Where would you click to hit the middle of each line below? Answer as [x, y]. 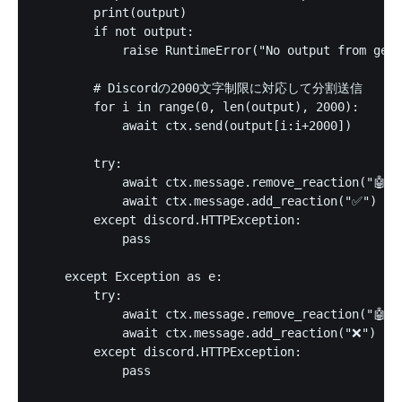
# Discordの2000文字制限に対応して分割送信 [199, 88]
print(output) [111, 13]
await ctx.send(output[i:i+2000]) [194, 126]
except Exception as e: [129, 277]
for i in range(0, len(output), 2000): [197, 107]
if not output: [115, 32]
